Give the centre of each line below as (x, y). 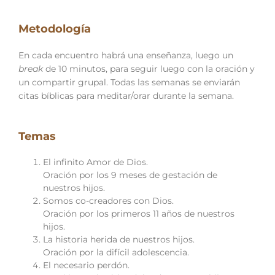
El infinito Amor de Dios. (95, 162)
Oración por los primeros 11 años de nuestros (139, 213)
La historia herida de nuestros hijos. (119, 239)
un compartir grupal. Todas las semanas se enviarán (129, 82)
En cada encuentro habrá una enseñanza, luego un (126, 55)
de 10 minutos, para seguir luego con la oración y (149, 68)
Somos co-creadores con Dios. (108, 200)
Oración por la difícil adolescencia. (116, 252)
